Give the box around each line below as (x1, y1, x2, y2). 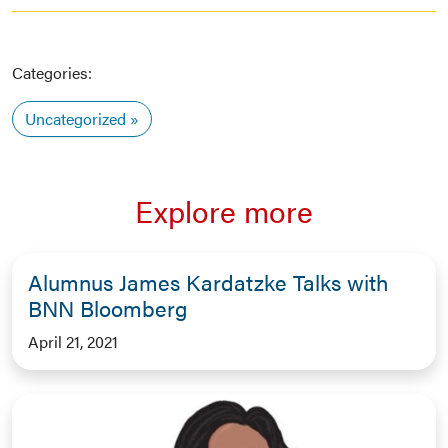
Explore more (135, 188, 313, 232)
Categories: (12, 60, 92, 84)
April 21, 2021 (28, 329, 118, 353)
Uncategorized (25, 106, 126, 130)
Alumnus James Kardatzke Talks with (28, 265, 388, 297)
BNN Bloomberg (28, 291, 187, 323)
